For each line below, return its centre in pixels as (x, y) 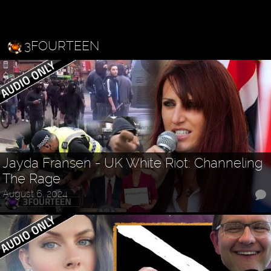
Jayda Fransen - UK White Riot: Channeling (133, 163)
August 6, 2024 (35, 194)
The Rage (32, 179)
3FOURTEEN (61, 46)
